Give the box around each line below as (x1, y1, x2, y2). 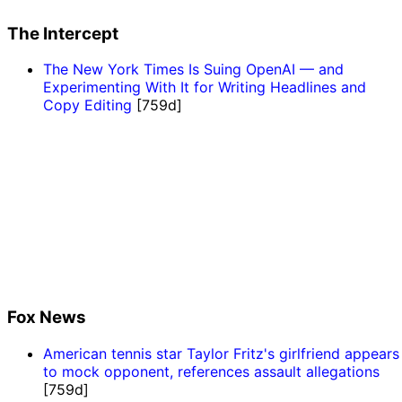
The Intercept (7, 22, 118, 44)
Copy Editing (43, 96, 132, 115)
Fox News (7, 306, 86, 328)
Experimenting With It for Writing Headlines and (43, 78, 366, 97)
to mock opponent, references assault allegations (43, 362, 380, 380)
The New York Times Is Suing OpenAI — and (43, 60, 344, 79)
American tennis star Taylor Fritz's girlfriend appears (43, 344, 399, 363)
